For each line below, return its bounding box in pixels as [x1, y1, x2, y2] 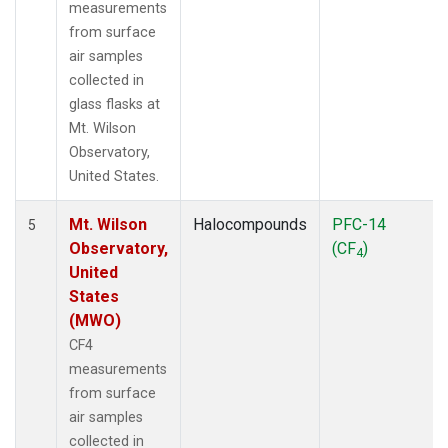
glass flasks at [69, 95, 160, 113]
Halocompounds [193, 214, 307, 234]
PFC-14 [332, 214, 386, 234]
